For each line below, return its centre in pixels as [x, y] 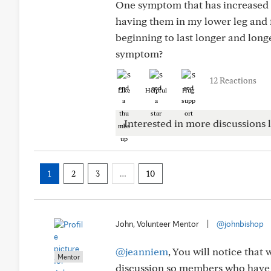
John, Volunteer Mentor [157, 224]
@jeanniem [142, 251]
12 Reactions [233, 80]
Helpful [156, 90]
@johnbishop [240, 224]
